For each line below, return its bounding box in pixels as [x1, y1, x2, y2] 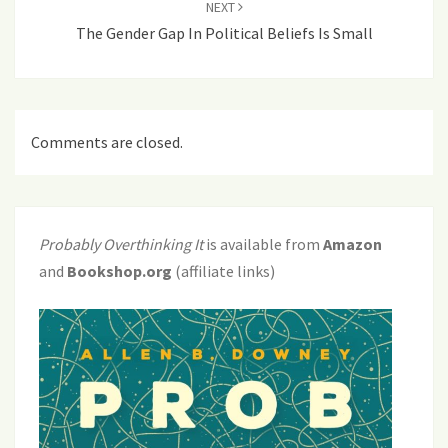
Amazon [323, 234, 382, 255]
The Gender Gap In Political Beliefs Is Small [75, 23, 373, 43]
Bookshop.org [67, 261, 172, 282]
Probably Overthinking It [39, 234, 203, 255]
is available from [203, 234, 323, 255]
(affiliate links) [172, 261, 275, 282]
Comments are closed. [31, 132, 183, 153]
